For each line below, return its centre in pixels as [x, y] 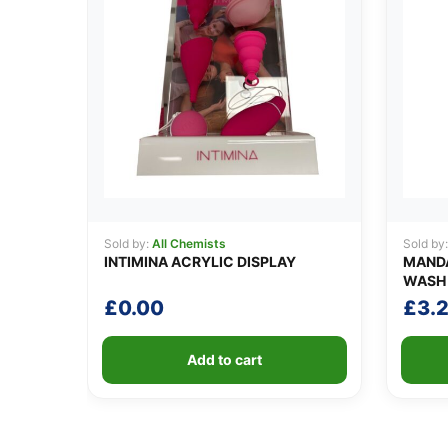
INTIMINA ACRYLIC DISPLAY [200, 261]
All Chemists [189, 243]
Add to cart [224, 359]
